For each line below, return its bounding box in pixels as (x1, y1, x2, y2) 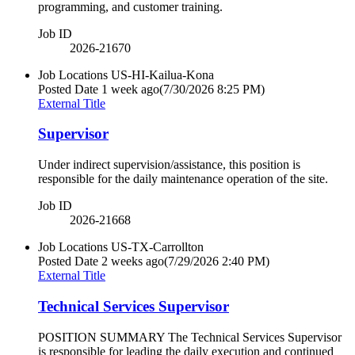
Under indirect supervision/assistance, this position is (38, 158, 300, 172)
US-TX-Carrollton (111, 240, 204, 254)
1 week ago (101, 82, 159, 96)
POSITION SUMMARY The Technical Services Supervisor (38, 330, 342, 344)
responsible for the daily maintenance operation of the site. (38, 172, 328, 186)
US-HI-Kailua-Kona (111, 67, 214, 82)
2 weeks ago (101, 254, 164, 269)
